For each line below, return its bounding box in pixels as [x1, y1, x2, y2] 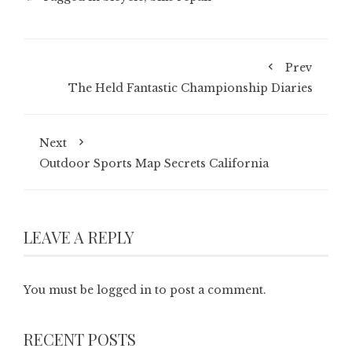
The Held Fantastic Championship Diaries [68, 81, 313, 95]
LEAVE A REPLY [24, 226, 134, 247]
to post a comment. [152, 283, 266, 297]
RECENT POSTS [24, 328, 136, 350]
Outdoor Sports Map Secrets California [39, 156, 269, 170]
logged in [97, 283, 152, 297]
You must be [24, 283, 97, 297]
